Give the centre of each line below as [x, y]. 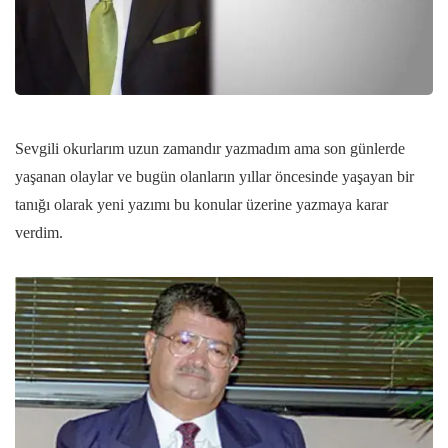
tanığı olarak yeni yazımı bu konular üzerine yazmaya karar [201, 205]
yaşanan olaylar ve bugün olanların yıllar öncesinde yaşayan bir [214, 177]
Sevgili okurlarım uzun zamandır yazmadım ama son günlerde [210, 149]
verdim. [39, 233]
